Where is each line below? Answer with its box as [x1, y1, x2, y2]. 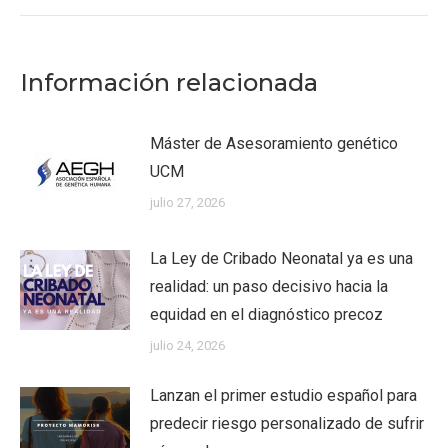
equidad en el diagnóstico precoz [150, 305, 383, 324]
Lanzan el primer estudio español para [150, 386, 417, 405]
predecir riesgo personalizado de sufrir [150, 414, 424, 433]
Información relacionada [20, 68, 318, 97]
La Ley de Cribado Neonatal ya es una [150, 249, 413, 268]
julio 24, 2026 [150, 338, 225, 353]
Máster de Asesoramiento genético [150, 134, 398, 153]
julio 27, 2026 [150, 195, 225, 210]
